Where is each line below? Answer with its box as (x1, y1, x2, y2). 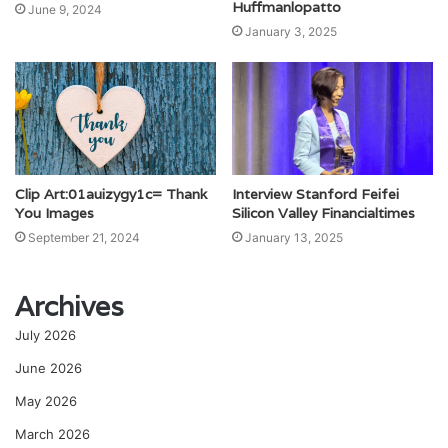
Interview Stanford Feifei (232, 185, 399, 204)
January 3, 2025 (245, 24, 337, 40)
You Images (15, 204, 94, 223)
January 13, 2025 (245, 230, 343, 246)
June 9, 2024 (28, 2, 102, 18)
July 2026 (15, 327, 76, 344)
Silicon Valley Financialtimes (232, 204, 415, 223)
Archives (15, 289, 124, 325)
